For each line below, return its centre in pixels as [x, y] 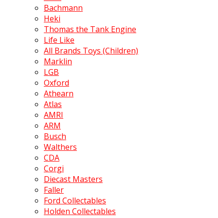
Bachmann [63, 8]
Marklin [58, 62]
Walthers [60, 147]
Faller [54, 190]
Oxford [56, 83]
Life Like [59, 40]
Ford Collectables [75, 201]
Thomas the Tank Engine [90, 29]
